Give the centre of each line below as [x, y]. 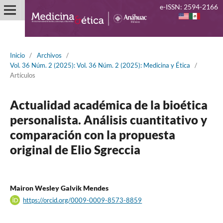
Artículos [22, 75]
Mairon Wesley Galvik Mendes [59, 188]
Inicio [17, 55]
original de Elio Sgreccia [75, 149]
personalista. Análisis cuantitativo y [108, 119]
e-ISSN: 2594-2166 [189, 7]
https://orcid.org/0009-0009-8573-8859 [83, 200]
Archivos [49, 55]
